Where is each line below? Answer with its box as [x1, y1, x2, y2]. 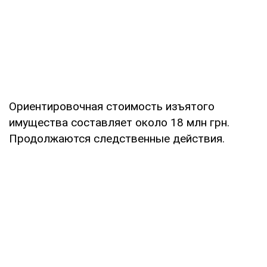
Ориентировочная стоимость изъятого [9, 100, 215, 114]
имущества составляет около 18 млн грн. [9, 116, 229, 130]
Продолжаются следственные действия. [9, 132, 225, 146]
